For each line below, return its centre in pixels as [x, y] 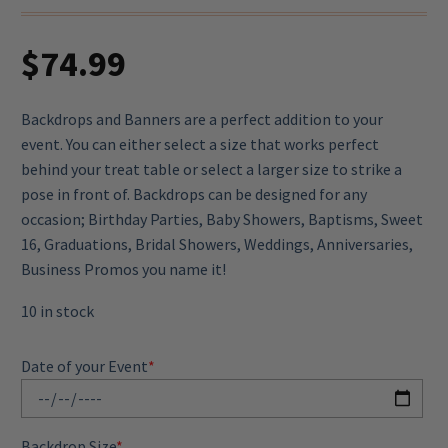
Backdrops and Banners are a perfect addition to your [202, 118]
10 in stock [57, 311]
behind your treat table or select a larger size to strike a [211, 168]
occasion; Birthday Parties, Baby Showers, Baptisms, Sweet [222, 218]
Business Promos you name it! [123, 268]
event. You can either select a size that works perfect [200, 143]
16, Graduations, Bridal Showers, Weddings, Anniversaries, [217, 243]
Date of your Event [84, 366]
